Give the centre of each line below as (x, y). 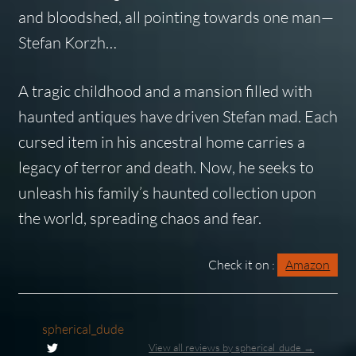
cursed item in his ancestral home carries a (161, 141)
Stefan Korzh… (67, 43)
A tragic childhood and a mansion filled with (165, 91)
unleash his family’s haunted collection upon (167, 192)
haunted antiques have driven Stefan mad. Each (178, 116)
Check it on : (242, 264)
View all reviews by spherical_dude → (232, 347)
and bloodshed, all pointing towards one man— (176, 17)
